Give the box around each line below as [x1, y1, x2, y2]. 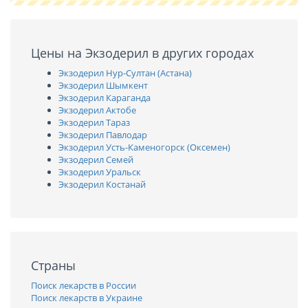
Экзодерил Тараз [58, 116, 130, 129]
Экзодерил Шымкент [58, 79, 148, 91]
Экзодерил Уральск [58, 166, 141, 178]
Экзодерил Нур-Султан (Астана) [58, 67, 192, 79]
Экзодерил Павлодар [58, 129, 147, 141]
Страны [31, 257, 76, 274]
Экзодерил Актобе [58, 104, 136, 116]
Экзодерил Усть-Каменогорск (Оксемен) [58, 141, 230, 153]
